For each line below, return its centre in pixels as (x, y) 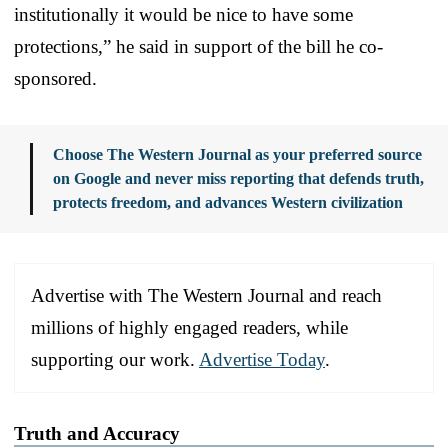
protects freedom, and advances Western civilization (228, 202)
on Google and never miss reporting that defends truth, (238, 178)
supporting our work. (115, 359)
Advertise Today (262, 359)
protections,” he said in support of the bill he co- (198, 46)
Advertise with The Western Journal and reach (206, 295)
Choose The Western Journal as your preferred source (237, 154)
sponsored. (55, 78)
